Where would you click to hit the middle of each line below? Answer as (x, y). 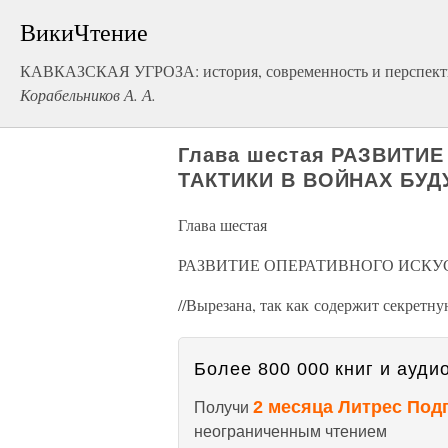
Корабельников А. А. (88, 94)
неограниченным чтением (290, 431)
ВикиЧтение (84, 32)
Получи (223, 407)
